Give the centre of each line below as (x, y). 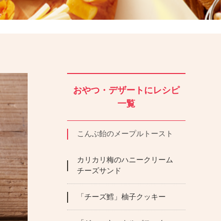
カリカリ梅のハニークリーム (125, 160)
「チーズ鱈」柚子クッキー (121, 197)
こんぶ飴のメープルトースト (125, 133)
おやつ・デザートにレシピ (126, 90)
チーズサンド (99, 170)
